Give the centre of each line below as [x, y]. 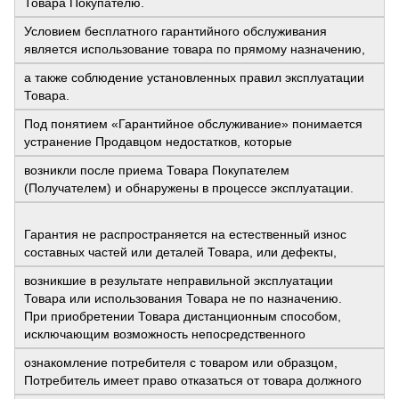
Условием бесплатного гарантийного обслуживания [175, 32]
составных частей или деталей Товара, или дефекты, [180, 252]
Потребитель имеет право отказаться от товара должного [193, 381]
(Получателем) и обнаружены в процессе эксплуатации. [189, 188]
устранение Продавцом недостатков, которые [158, 142]
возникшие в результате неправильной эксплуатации [179, 281]
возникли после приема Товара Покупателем [157, 171]
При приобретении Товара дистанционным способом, [183, 317]
